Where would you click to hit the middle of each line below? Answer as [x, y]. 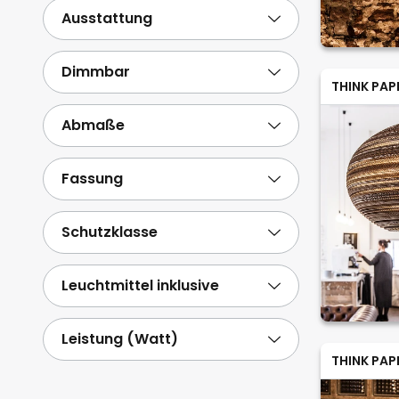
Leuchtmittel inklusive [140, 285]
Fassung [92, 179]
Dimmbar [96, 72]
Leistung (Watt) [120, 339]
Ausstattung [107, 18]
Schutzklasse [110, 232]
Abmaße [93, 125]
